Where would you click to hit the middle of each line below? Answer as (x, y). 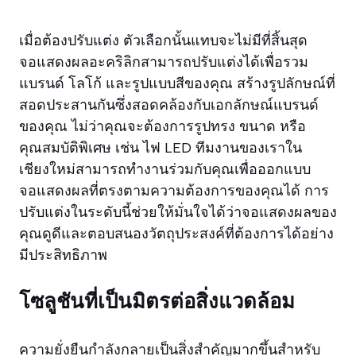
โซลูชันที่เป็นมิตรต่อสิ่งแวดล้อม (157, 300)
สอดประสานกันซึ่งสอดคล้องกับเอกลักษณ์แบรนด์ (169, 104)
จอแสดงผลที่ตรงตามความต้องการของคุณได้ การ (174, 190)
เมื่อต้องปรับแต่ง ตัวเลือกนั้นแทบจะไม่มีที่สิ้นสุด (163, 40)
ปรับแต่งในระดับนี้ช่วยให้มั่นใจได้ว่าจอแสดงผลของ (178, 212)
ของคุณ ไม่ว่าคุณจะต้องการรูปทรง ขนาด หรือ (163, 126)
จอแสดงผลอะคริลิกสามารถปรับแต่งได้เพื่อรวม (164, 62)
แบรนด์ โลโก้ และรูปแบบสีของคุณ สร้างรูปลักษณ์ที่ (177, 83)
